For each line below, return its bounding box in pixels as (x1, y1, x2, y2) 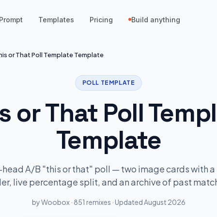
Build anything (131, 15, 181, 24)
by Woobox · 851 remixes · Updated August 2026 (31, 198, 186, 206)
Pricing (90, 15, 113, 24)
